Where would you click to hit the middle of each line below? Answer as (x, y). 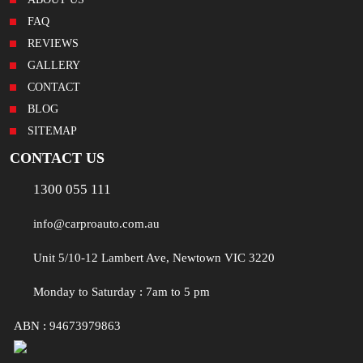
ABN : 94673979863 (67, 326)
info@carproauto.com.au (96, 224)
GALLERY (54, 66)
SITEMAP (52, 131)
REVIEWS (53, 44)
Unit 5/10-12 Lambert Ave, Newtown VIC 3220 (154, 258)
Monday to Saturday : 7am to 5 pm (122, 292)
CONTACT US (57, 158)
